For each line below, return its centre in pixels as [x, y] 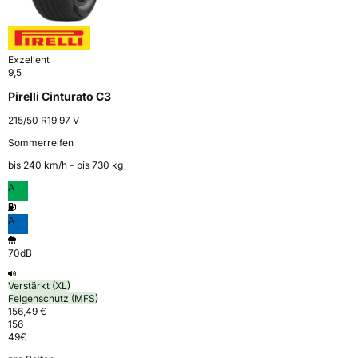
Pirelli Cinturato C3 [60, 97]
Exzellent [29, 60]
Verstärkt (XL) [39, 286]
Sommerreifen [41, 143]
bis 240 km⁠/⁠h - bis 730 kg [66, 165]
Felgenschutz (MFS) [53, 299]
